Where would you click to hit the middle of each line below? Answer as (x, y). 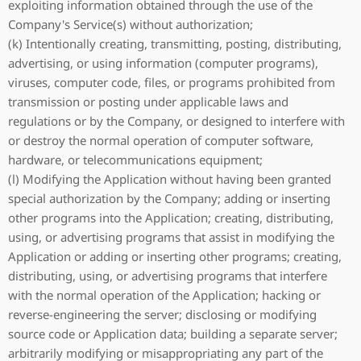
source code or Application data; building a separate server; (173, 334)
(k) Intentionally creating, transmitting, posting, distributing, (175, 44)
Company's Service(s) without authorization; (131, 24)
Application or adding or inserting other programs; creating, (175, 256)
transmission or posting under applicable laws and (148, 102)
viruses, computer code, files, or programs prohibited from (172, 82)
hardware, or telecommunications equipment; (135, 160)
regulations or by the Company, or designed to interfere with (176, 121)
